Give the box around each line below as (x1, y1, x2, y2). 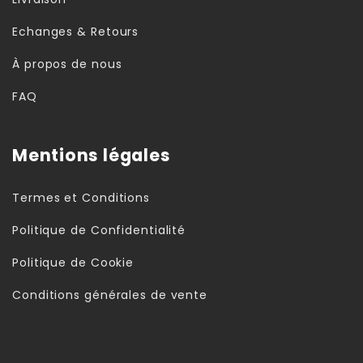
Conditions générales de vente (12, 286, 208, 303)
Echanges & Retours (12, 23, 139, 40)
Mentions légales (12, 143, 171, 167)
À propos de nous (12, 55, 122, 72)
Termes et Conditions (12, 189, 150, 206)
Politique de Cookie (12, 254, 135, 271)
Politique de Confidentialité (12, 221, 186, 238)
